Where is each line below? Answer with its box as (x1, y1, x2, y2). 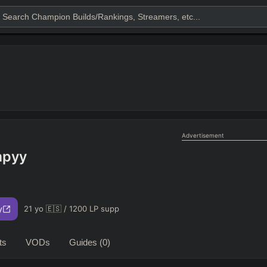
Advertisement (182, 131, 224, 139)
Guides (69, 237, 100, 248)
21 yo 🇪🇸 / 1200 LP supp (24, 204, 119, 214)
